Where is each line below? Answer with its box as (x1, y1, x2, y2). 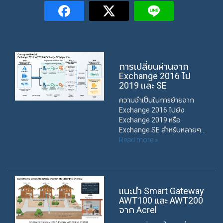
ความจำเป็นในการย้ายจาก (119, 96, 194, 105)
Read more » (119, 136, 158, 144)
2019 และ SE (119, 80, 167, 91)
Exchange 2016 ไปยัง (119, 106, 185, 114)
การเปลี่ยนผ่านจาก (119, 61, 189, 72)
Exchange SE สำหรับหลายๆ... (119, 126, 206, 134)
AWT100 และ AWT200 (119, 195, 203, 206)
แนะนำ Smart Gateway (119, 186, 204, 197)
